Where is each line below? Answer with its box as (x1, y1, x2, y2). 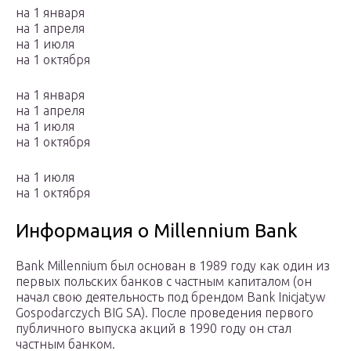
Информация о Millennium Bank (16, 220, 298, 242)
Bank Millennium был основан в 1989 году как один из (16, 259, 330, 273)
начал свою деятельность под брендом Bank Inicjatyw (16, 290, 325, 305)
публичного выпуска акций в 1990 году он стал (16, 321, 291, 336)
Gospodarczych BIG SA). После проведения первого (16, 306, 313, 320)
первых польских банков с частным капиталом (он (16, 274, 312, 289)
